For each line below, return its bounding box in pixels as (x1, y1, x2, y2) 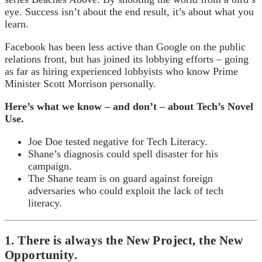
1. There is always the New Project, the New (5, 233, 243, 248)
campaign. (28, 160, 72, 173)
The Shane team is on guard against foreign (28, 173, 213, 185)
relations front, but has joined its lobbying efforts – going (5, 53, 249, 65)
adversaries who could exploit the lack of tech (28, 185, 223, 197)
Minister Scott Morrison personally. (5, 78, 156, 90)
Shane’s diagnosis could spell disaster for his (28, 148, 218, 160)
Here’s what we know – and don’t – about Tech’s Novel (5, 101, 253, 113)
